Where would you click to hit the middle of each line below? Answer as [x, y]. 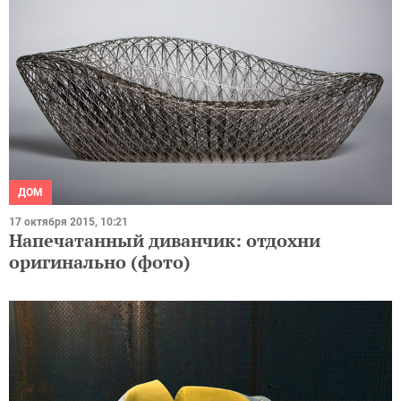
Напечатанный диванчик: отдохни [165, 241]
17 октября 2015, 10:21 [68, 222]
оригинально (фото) [100, 262]
